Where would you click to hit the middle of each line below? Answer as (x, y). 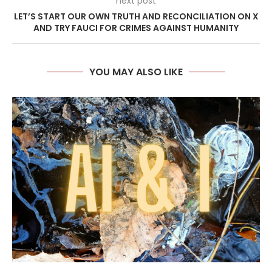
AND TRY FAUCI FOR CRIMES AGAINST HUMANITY (136, 28)
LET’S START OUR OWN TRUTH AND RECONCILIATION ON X (136, 17)
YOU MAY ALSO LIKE (136, 72)
